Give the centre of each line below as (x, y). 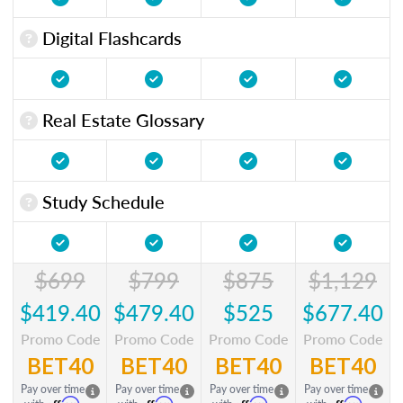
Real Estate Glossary (121, 119)
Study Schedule (101, 201)
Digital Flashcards (110, 37)
